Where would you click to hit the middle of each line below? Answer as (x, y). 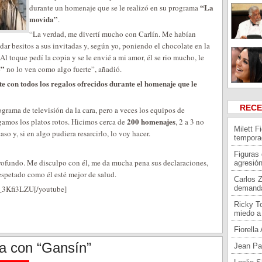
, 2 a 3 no (190, 122)
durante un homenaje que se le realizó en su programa (115, 8)
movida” (44, 19)
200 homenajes (151, 121)
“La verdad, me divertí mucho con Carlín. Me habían (113, 34)
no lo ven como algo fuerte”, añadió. (63, 69)
